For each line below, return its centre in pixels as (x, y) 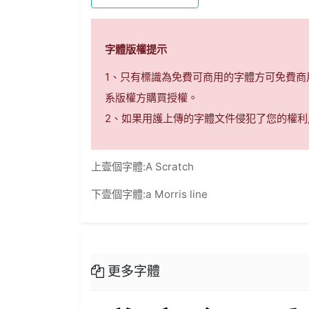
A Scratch (170, 167)
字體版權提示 (136, 50)
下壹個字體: (119, 195)
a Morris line (177, 195)
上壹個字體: (119, 167)
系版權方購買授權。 (152, 98)
